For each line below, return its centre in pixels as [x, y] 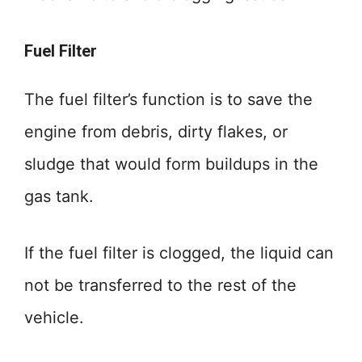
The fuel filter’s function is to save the [168, 99]
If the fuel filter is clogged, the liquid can [179, 253]
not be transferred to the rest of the [160, 285]
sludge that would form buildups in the [171, 164]
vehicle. [54, 318]
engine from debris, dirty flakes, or [156, 132]
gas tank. [59, 196]
